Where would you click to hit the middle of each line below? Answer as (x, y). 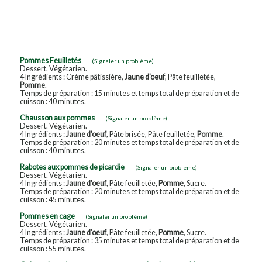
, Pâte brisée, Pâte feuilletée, (151, 134)
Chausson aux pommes (57, 118)
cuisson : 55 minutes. (53, 249)
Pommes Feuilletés (50, 60)
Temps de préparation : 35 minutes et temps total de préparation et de (129, 240)
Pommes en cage (47, 216)
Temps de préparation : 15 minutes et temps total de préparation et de (129, 93)
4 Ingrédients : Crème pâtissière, (72, 77)
